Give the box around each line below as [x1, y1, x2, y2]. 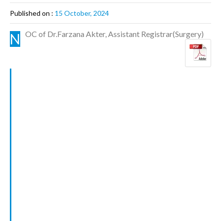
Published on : [10, 9, 55, 17]
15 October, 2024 [55, 9, 109, 17]
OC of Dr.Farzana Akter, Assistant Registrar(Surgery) [25, 29, 204, 38]
